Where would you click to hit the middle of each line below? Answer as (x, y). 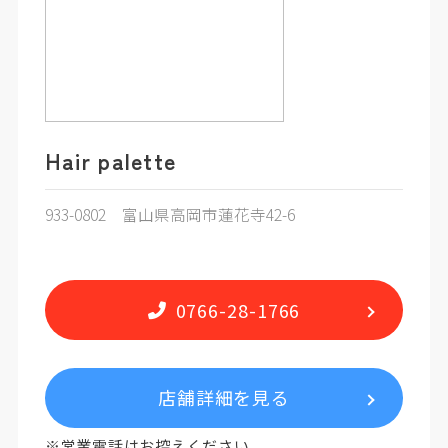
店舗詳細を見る (224, 397)
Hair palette (110, 161)
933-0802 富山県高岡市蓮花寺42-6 (169, 213)
